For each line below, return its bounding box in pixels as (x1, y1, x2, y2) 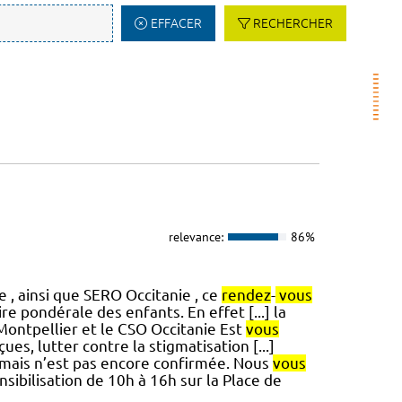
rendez (221, 286, 271, 304)
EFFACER (150, 16, 202, 31)
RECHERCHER (253, 16, 333, 31)
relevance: (168, 228, 223, 245)
